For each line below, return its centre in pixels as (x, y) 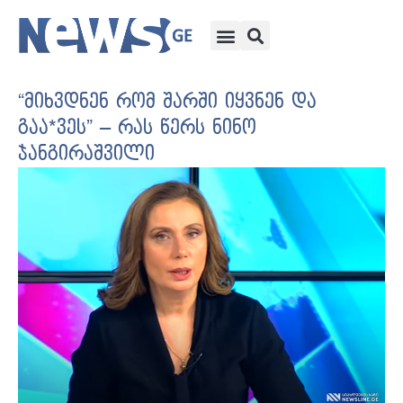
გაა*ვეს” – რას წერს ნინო (137, 128)
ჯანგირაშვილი (86, 154)
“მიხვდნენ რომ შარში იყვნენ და (167, 102)
